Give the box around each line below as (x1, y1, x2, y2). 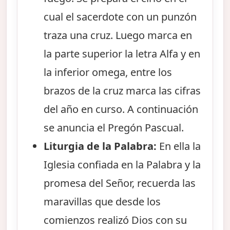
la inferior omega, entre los (44, 65, 172, 79)
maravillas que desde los (44, 194, 161, 208)
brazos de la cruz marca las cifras (44, 83, 201, 98)
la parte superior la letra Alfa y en (44, 46, 201, 61)
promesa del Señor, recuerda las (44, 176, 196, 190)
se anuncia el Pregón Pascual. (44, 120, 184, 135)
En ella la (157, 139, 201, 153)
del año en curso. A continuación (44, 102, 199, 116)
